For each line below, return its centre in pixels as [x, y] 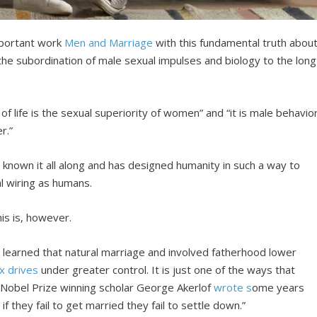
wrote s [233, 287]
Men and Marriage [109, 42]
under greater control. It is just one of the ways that [167, 270]
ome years [278, 287]
